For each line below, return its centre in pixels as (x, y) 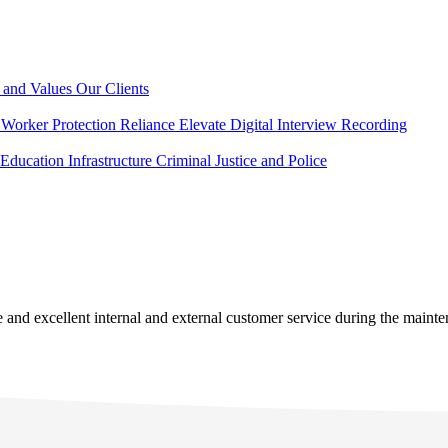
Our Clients (112, 88)
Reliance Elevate (175, 124)
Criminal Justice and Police (241, 160)
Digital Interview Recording (318, 124)
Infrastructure (112, 160)
